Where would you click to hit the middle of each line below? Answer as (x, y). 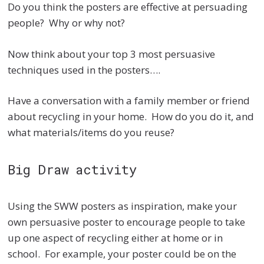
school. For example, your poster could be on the (122, 254)
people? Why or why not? (67, 23)
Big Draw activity (72, 170)
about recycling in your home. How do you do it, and (131, 117)
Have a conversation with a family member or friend (129, 101)
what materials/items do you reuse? (91, 133)
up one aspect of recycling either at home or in (115, 238)
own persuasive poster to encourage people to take (127, 222)
